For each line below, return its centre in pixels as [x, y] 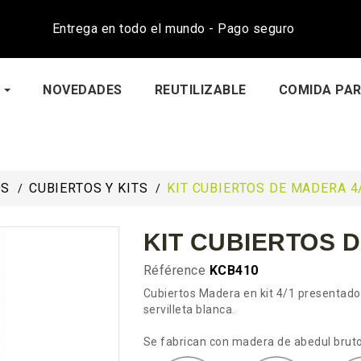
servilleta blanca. [189, 309]
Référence [174, 270]
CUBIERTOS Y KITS [88, 188]
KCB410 [234, 270]
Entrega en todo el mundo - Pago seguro [173, 29]
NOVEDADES [83, 90]
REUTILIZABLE [200, 90]
